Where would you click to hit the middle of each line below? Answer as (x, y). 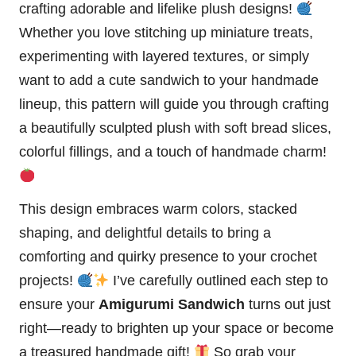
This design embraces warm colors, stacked (158, 209)
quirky (137, 257)
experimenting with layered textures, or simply (164, 57)
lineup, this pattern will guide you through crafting (174, 104)
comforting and (68, 257)
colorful (42, 152)
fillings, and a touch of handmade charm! (196, 152)
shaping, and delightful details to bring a (145, 233)
